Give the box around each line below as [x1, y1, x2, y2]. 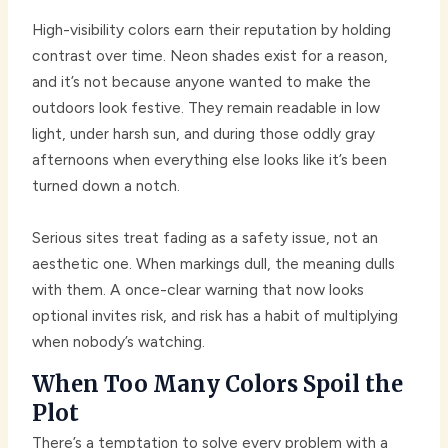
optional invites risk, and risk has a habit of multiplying [32, 305, 399, 325]
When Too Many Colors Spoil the [32, 369, 404, 398]
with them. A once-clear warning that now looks [32, 279, 365, 299]
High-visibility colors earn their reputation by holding [32, 19, 392, 39]
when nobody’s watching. [32, 331, 206, 351]
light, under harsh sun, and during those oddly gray [32, 123, 376, 143]
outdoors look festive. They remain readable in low [32, 97, 381, 117]
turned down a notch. [32, 175, 181, 195]
